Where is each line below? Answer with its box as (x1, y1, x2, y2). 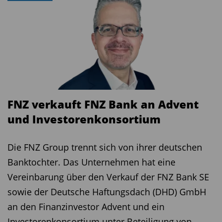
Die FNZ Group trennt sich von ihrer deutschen (7, 141, 202, 153)
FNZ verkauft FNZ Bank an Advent (7, 96, 199, 111)
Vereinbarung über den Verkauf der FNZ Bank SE (7, 170, 209, 183)
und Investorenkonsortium (7, 111, 161, 126)
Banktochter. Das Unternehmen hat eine (7, 156, 175, 168)
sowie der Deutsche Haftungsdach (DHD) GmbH (7, 185, 206, 198)
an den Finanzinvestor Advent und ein (7, 200, 165, 213)
